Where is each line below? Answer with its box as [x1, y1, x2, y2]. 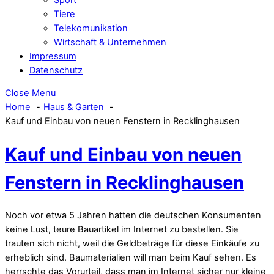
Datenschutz [29, 64, 83, 76]
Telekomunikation [54, 22, 128, 34]
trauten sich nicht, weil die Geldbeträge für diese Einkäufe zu [5, 238, 259, 250]
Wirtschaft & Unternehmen [54, 36, 166, 48]
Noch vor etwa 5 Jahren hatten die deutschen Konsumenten [5, 210, 261, 221]
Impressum [29, 50, 76, 62]
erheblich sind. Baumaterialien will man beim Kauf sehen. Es [5, 252, 256, 264]
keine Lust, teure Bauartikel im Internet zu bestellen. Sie [5, 224, 239, 235]
